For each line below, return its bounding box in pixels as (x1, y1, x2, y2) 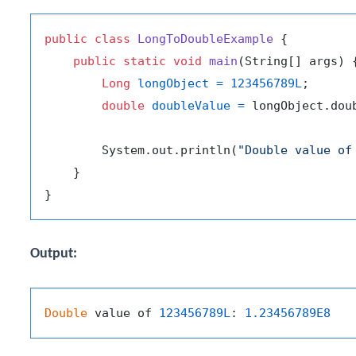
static (123, 53, 166, 68)
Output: (30, 246, 77, 261)
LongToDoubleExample (137, 31, 273, 46)
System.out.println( (44, 142, 238, 157)
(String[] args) (238, 53, 345, 68)
